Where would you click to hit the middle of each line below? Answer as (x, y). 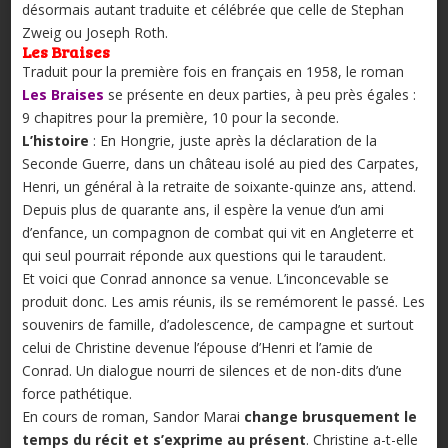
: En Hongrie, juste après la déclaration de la (232, 140)
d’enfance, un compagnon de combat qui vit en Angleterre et (217, 232)
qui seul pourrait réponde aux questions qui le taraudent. (203, 255)
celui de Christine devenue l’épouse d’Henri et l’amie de (197, 347)
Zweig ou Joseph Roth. (94, 32)
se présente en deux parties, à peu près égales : (261, 94)
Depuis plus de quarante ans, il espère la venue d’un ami (202, 209)
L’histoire (55, 140)
